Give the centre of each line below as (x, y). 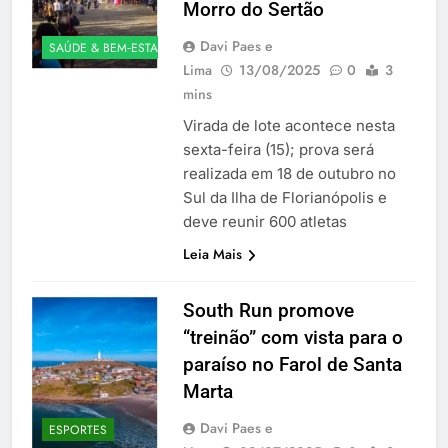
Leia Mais (212, 253)
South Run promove (268, 310)
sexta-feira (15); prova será (278, 149)
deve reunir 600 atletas (264, 221)
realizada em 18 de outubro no (289, 173)
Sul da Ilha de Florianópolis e (284, 197)
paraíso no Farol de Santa (292, 364)
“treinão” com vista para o (292, 337)
